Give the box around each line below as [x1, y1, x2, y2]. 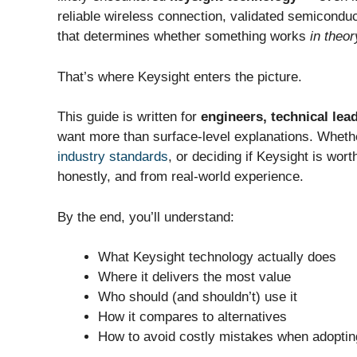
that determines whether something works [57, 29, 310, 45]
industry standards [57, 149, 168, 165]
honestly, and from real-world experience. [57, 169, 304, 185]
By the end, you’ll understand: [57, 209, 234, 225]
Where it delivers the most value [98, 269, 291, 285]
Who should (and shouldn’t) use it [98, 289, 297, 305]
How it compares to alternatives [98, 309, 287, 325]
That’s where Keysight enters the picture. [57, 69, 302, 84]
